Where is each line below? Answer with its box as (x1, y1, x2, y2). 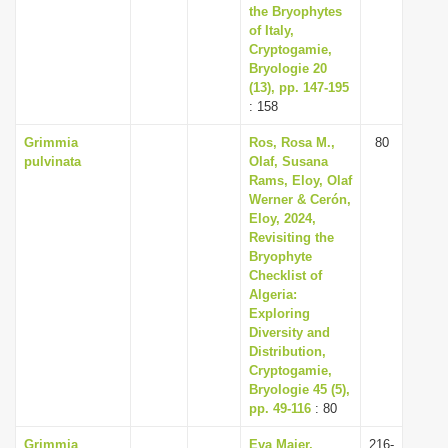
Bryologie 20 (249, 61, 327, 76)
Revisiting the (249, 230, 334, 245)
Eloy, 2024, (249, 211, 316, 226)
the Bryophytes (249, 4, 342, 19)
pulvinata (24, 154, 81, 169)
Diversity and (249, 325, 330, 340)
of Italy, (249, 23, 294, 38)
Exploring (249, 306, 310, 321)
